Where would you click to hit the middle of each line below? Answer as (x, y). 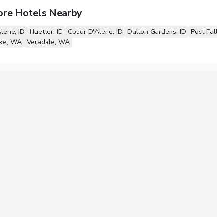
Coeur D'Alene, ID (95, 31)
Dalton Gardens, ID (156, 31)
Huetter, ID (46, 31)
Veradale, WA (48, 42)
